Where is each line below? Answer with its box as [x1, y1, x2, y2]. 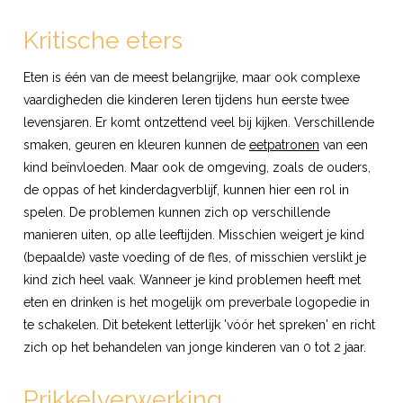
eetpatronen [249, 137, 319, 152]
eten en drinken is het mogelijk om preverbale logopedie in [23, 294, 370, 309]
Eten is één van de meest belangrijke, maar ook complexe [23, 69, 360, 85]
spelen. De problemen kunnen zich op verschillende [23, 204, 330, 219]
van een [323, 137, 368, 152]
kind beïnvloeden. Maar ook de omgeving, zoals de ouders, [23, 159, 371, 175]
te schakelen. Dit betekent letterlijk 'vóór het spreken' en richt [23, 317, 375, 332]
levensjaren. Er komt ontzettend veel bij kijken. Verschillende [23, 114, 374, 130]
